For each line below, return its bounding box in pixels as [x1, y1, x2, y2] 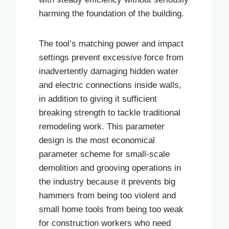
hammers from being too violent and [39, 190, 176, 200]
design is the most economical [39, 135, 155, 145]
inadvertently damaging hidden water [39, 66, 178, 76]
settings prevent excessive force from [39, 52, 184, 62]
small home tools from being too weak [39, 204, 184, 214]
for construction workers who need [39, 218, 171, 228]
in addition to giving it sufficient [39, 94, 157, 104]
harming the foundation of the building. [39, 8, 184, 18]
